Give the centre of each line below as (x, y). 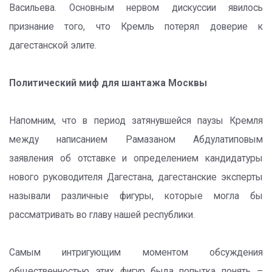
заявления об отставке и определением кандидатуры (136, 158)
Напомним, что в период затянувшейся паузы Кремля (136, 121)
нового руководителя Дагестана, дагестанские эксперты (136, 177)
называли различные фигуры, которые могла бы (136, 196)
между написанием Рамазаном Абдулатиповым (136, 140)
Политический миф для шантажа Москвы (108, 83)
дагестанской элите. (53, 46)
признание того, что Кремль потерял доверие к (136, 27)
